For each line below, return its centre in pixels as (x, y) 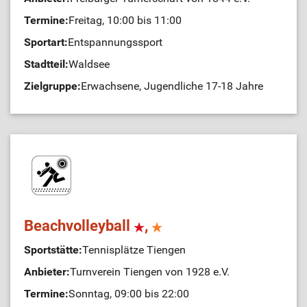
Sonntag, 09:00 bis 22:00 (129, 294)
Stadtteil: (46, 64)
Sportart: (46, 42)
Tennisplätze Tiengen (134, 250)
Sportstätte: (53, 250)
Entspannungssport (115, 42)
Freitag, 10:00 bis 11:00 (125, 21)
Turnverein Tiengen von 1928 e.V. (150, 272)
